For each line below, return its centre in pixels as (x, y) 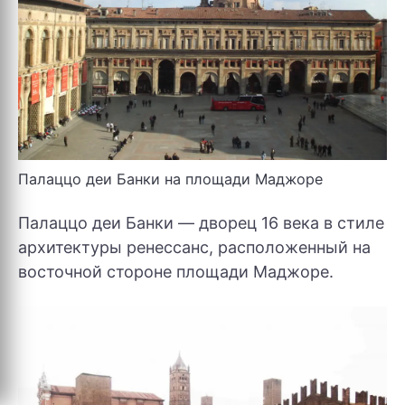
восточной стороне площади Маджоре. (176, 271)
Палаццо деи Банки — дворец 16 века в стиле (201, 222)
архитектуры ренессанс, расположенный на (194, 247)
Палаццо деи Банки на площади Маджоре (170, 179)
